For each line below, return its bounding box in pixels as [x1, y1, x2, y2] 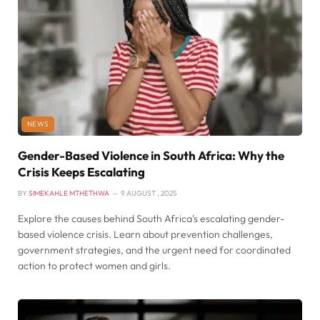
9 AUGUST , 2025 [121, 189, 176, 199]
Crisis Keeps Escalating [18, 164, 145, 180]
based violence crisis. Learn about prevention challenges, [18, 228, 273, 241]
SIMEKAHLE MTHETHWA [29, 189, 109, 199]
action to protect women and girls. [18, 259, 171, 273]
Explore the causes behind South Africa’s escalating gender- [18, 212, 284, 226]
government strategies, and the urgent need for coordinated [18, 244, 291, 257]
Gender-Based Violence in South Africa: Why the [18, 148, 284, 164]
